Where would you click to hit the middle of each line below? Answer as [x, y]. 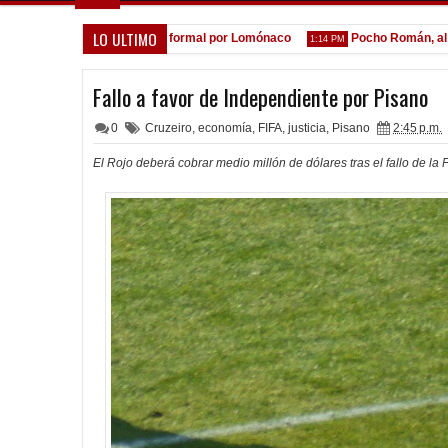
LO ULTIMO [125, 39]
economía [225, 128]
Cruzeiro [168, 128]
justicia [307, 128]
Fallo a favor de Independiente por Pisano [260, 97]
